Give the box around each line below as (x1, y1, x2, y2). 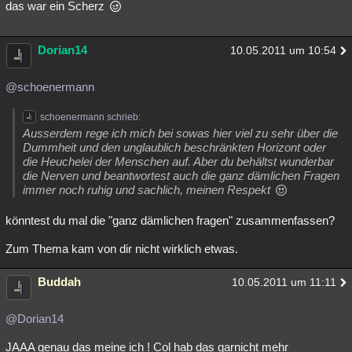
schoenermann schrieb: (40, 112, 141, 123)
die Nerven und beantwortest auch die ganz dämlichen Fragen (23, 169, 339, 182)
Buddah (38, 275, 81, 288)
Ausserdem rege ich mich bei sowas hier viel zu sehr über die (23, 126, 338, 140)
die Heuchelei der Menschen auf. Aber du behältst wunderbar (23, 155, 334, 168)
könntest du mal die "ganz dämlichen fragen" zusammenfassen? (5, 214, 335, 227)
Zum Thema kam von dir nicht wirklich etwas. (5, 242, 238, 255)
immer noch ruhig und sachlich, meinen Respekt (23, 183, 273, 196)
